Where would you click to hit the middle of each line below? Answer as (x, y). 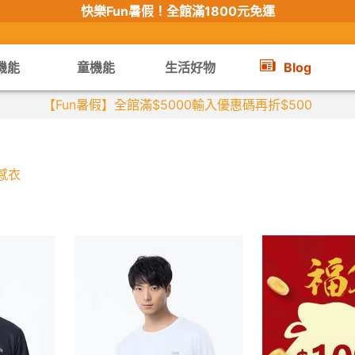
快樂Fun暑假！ (123, 11)
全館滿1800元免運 (220, 11)
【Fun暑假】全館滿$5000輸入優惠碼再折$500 (177, 105)
